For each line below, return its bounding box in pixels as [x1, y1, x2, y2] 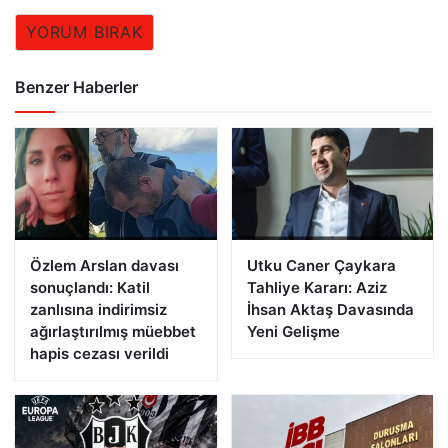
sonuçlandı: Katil [30, 278, 150, 298]
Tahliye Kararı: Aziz [246, 278, 387, 298]
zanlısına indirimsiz [30, 300, 167, 320]
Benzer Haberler [15, 76, 138, 97]
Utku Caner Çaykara [246, 256, 396, 276]
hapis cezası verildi [30, 344, 169, 364]
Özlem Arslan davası [30, 256, 179, 276]
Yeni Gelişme [246, 322, 340, 342]
